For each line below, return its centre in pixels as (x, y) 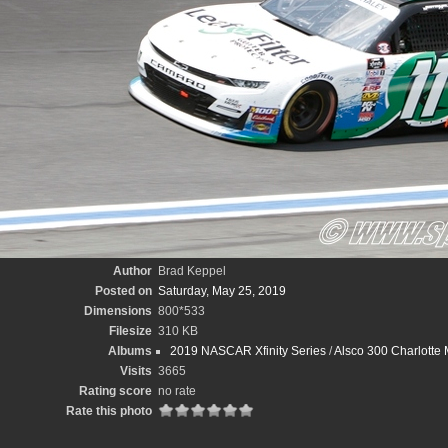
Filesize (130, 331)
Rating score (115, 391)
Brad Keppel (191, 271)
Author (132, 271)
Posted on (123, 291)
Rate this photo (108, 411)
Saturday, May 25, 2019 (221, 291)
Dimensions (117, 311)
